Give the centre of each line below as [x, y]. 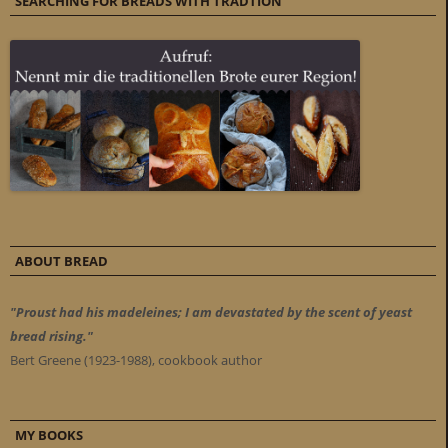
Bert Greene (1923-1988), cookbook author [136, 359]
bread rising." [51, 335]
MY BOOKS [49, 434]
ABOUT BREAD [61, 260]
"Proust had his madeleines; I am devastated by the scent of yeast [211, 311]
